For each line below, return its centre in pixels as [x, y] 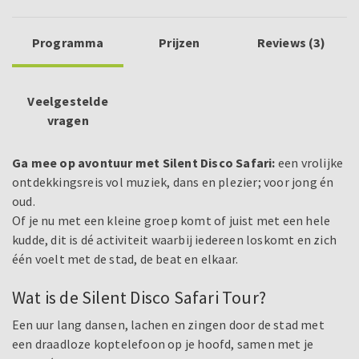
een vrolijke [309, 163]
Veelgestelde [68, 101]
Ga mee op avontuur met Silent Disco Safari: [144, 163]
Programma [68, 43]
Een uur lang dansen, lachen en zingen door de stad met [168, 325]
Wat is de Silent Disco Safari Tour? [139, 298]
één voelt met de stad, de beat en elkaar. [125, 259]
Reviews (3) [291, 43]
